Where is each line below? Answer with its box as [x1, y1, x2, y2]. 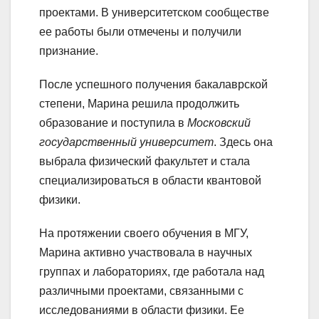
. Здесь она [214, 135, 273, 148]
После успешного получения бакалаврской [39, 78, 268, 90]
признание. [39, 44, 98, 57]
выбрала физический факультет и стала [39, 155, 250, 167]
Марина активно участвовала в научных [39, 246, 252, 258]
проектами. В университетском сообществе [39, 6, 269, 19]
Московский [187, 116, 251, 129]
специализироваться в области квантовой [39, 174, 261, 187]
